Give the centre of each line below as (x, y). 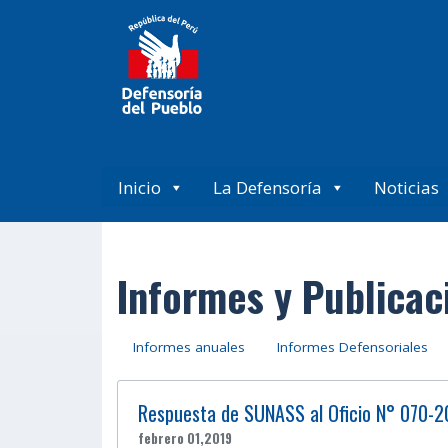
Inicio (139, 187)
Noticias (406, 187)
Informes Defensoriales (352, 346)
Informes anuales (189, 346)
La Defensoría (267, 187)
